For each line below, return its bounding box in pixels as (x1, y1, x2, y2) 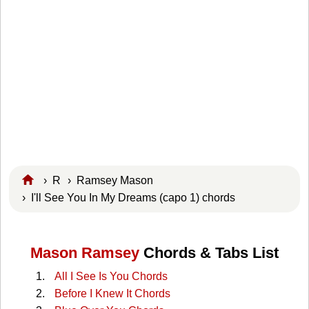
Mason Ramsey (30, 244, 139, 262)
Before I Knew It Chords (54, 288, 170, 300)
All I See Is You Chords (54, 270, 168, 283)
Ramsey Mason (76, 174, 153, 186)
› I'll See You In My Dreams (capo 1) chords (22, 191, 241, 203)
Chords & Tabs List (139, 244, 279, 262)
